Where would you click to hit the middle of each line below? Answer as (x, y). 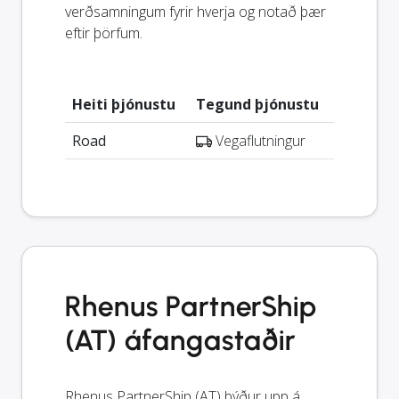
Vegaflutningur (259, 140)
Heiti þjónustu (124, 104)
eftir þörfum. (104, 33)
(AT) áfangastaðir (181, 340)
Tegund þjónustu (257, 104)
